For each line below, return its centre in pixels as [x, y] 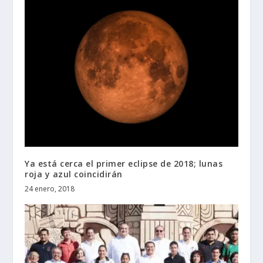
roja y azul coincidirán [74, 174]
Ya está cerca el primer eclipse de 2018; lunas [124, 164]
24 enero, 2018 [50, 189]
